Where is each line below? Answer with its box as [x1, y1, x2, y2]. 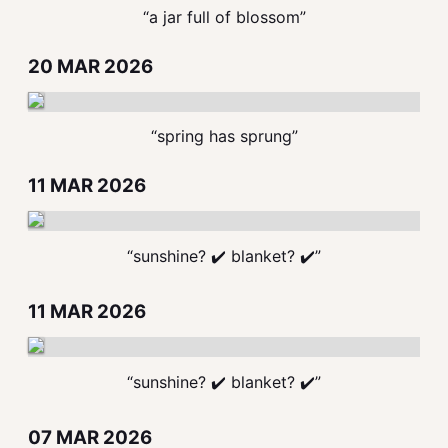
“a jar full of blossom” [142, 7, 306, 27]
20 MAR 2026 [28, 55, 153, 78]
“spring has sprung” [150, 126, 298, 146]
